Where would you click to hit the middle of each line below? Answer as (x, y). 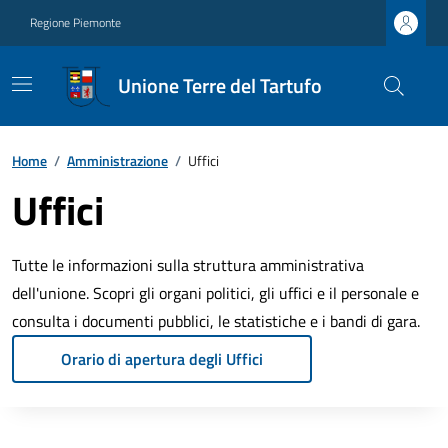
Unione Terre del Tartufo (220, 85)
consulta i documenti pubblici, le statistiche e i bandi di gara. (216, 321)
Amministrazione (117, 160)
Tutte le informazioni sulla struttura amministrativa (188, 265)
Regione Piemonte (75, 22)
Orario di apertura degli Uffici (162, 359)
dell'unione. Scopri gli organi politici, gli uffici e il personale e (215, 293)
